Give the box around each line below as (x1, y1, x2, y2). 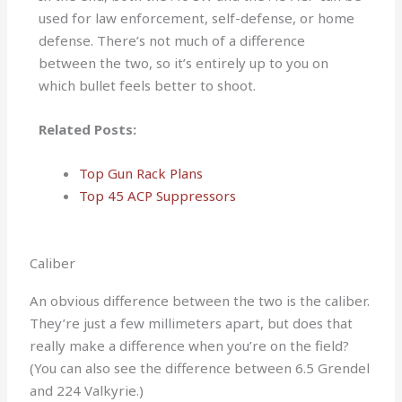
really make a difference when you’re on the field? (30, 336, 350, 354)
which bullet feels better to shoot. (39, 76, 260, 95)
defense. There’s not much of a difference (39, 31, 306, 50)
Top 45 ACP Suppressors (79, 187, 237, 205)
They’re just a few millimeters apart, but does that (30, 313, 354, 332)
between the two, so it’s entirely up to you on (39, 54, 329, 73)
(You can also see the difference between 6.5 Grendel (30, 358, 371, 377)
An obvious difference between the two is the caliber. (30, 291, 371, 310)
